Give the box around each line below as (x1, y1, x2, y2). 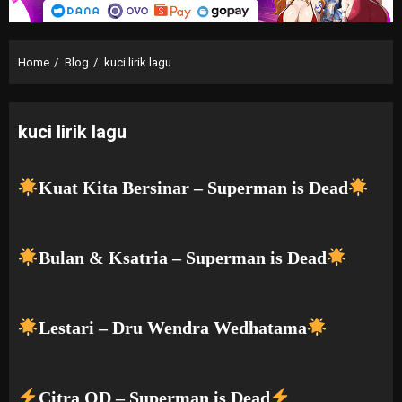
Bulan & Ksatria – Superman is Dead (38, 247, 327, 267)
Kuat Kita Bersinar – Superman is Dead (38, 177, 348, 197)
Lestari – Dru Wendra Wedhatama (38, 317, 307, 337)
